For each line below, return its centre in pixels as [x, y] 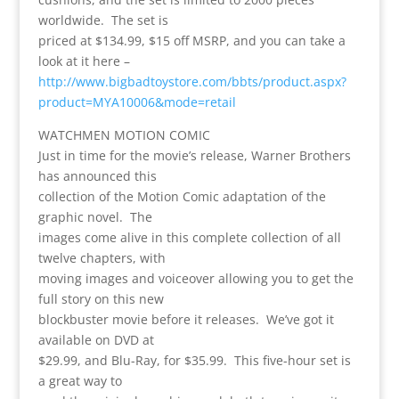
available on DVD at [96, 339]
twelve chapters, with [102, 257]
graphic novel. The [95, 216]
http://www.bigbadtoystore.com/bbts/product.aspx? [192, 81]
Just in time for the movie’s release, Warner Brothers [194, 155]
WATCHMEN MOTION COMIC [124, 134]
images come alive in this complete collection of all [189, 237]
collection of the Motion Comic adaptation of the [182, 196]
